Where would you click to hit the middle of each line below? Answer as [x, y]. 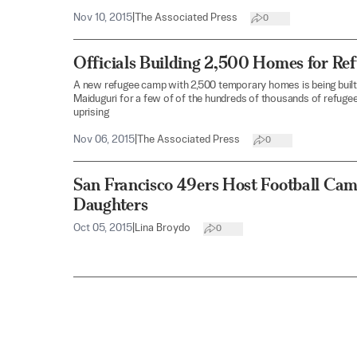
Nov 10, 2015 [103, 18]
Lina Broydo [163, 229]
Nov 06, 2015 [104, 140]
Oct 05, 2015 [103, 229]
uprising [91, 113]
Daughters [111, 205]
